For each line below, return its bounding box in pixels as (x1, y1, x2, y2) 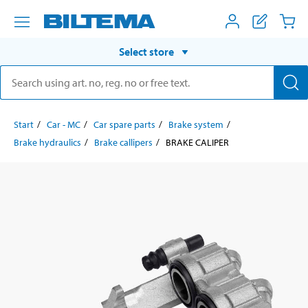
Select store (119, 44, 174, 58)
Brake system (168, 118, 223, 131)
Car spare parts (93, 118, 155, 131)
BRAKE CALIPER (166, 135, 229, 148)
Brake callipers (94, 135, 153, 148)
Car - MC (47, 118, 80, 131)
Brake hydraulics (14, 135, 81, 148)
